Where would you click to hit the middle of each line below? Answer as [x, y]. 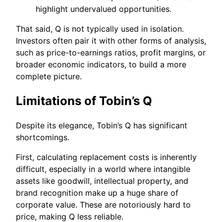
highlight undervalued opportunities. [104, 9]
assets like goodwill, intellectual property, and [102, 181]
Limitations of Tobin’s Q [84, 101]
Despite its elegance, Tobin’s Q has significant [102, 126]
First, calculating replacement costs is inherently [106, 157]
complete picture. [49, 76]
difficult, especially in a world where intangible [103, 169]
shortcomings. [43, 138]
